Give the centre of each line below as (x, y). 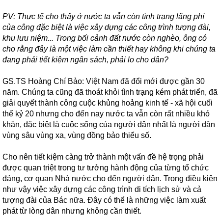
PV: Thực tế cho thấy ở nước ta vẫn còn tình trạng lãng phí (103, 16)
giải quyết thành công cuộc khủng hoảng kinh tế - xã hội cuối (108, 103)
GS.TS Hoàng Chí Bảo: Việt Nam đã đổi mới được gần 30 (104, 81)
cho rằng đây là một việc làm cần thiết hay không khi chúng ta (109, 49)
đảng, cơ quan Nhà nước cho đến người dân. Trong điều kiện (110, 179)
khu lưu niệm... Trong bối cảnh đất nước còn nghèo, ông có (105, 38)
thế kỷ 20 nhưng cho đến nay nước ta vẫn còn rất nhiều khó (106, 114)
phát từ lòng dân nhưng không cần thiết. (72, 211)
